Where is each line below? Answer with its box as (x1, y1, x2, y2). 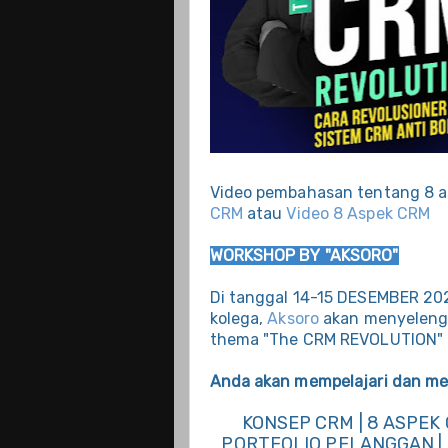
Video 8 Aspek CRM (286, 204, 431, 224)
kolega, (209, 309, 268, 329)
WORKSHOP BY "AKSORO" (209, 246, 399, 266)
